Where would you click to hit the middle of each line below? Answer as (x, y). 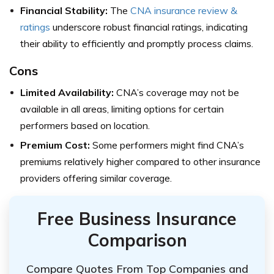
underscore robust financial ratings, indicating (149, 27)
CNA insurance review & (184, 11)
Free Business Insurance (137, 219)
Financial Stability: (64, 11)
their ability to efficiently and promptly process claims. (137, 44)
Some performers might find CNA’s (167, 145)
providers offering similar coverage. (96, 178)
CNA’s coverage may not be (176, 93)
